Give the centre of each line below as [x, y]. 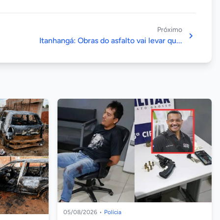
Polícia [113, 212]
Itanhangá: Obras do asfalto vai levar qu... [111, 40]
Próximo [170, 29]
